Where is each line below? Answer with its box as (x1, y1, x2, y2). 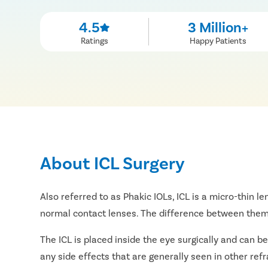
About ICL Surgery (40, 151, 185, 173)
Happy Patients (189, 35, 246, 46)
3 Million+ (187, 18, 248, 36)
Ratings (80, 35, 108, 46)
